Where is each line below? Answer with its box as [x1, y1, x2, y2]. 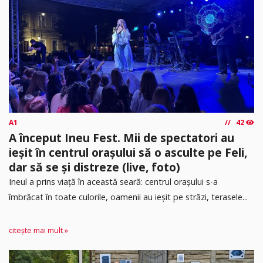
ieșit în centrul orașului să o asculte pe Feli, [9, 144, 247, 161]
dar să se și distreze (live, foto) [9, 159, 180, 176]
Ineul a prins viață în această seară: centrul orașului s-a [9, 176, 218, 188]
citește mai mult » [9, 225, 68, 235]
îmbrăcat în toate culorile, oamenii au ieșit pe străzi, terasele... [9, 191, 248, 203]
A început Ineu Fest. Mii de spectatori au [9, 130, 234, 146]
